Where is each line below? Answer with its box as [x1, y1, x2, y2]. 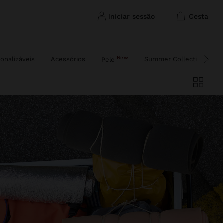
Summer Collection [144, 55, 205, 63]
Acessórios [51, 55, 85, 63]
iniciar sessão [110, 12, 155, 20]
